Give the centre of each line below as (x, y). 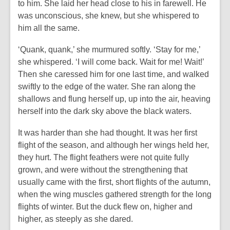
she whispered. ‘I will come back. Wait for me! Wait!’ (111, 62)
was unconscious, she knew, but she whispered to (109, 16)
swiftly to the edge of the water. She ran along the (107, 87)
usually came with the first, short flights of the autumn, (114, 182)
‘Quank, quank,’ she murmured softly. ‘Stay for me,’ (109, 50)
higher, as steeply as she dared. (75, 219)
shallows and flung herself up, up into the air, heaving (114, 99)
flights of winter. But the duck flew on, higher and (105, 207)
